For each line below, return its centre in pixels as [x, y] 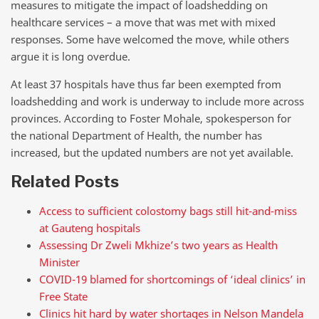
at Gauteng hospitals [90, 228]
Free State [66, 297]
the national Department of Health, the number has [136, 136]
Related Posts [65, 181]
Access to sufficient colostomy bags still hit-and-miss [168, 211]
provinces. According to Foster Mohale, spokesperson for [151, 119]
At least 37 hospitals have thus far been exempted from [146, 84]
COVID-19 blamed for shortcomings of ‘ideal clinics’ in [172, 279]
